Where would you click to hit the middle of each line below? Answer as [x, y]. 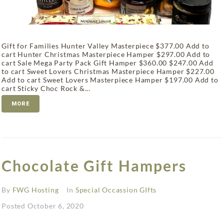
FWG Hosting [35, 189]
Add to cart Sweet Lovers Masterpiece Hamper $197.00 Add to [110, 79]
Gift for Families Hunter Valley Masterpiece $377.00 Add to [105, 45]
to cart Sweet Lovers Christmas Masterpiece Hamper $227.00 [108, 71]
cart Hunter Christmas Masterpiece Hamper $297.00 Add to [106, 54]
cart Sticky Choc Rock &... [46, 88]
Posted [14, 205]
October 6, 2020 [55, 205]
